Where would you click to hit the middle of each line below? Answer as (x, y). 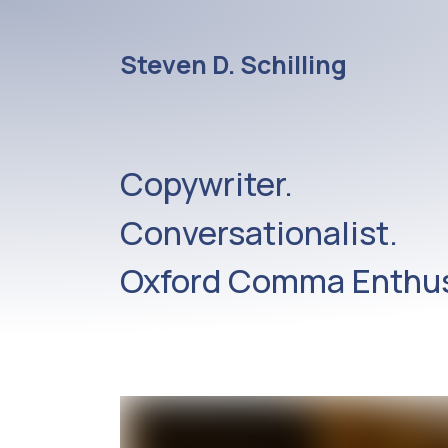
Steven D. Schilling (233, 64)
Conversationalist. (259, 232)
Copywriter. (206, 183)
